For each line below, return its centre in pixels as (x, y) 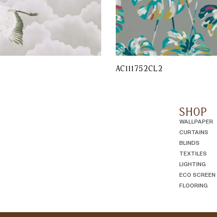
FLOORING (194, 185)
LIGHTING (193, 163)
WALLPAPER (196, 121)
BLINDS (190, 142)
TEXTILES (193, 153)
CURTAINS (194, 132)
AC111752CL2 (139, 68)
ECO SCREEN (198, 174)
